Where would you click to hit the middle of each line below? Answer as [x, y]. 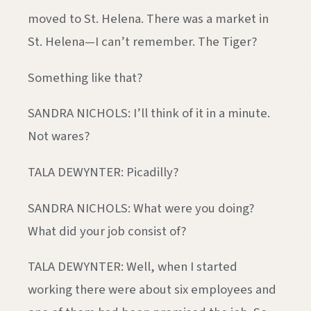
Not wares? [59, 136]
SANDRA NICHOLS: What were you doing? [141, 208]
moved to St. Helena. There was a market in [148, 19]
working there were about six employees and [152, 290]
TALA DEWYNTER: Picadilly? [103, 173]
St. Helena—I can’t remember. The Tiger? [142, 42]
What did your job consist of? [107, 231]
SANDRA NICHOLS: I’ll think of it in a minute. [149, 114]
